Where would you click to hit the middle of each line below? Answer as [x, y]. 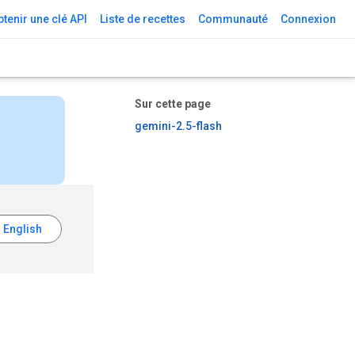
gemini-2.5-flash [178, 126]
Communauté [233, 19]
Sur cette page [173, 104]
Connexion [308, 19]
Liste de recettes [143, 19]
